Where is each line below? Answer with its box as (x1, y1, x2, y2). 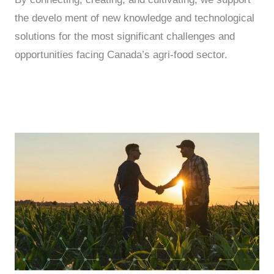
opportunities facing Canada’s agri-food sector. (15, 48, 228, 61)
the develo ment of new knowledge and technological (15, 12, 254, 24)
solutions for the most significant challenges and (15, 30, 235, 42)
